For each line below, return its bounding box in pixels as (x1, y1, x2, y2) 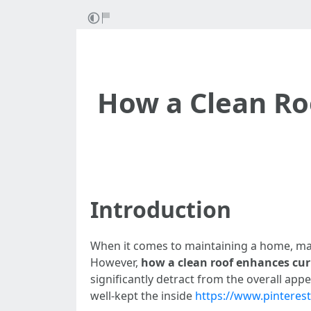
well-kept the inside (90, 288, 195, 303)
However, (90, 255, 141, 270)
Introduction (90, 194, 231, 224)
